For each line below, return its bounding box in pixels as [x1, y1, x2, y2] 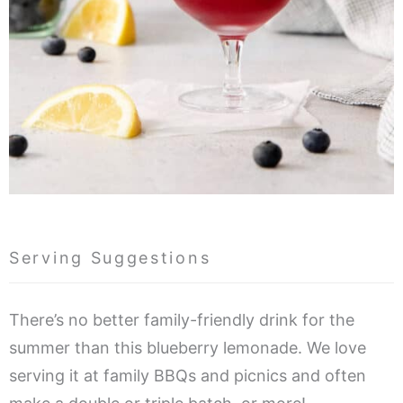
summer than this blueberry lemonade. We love [9, 337, 366, 357]
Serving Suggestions [9, 247, 211, 267]
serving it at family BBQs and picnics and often [9, 365, 366, 385]
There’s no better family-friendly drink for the [9, 309, 354, 329]
